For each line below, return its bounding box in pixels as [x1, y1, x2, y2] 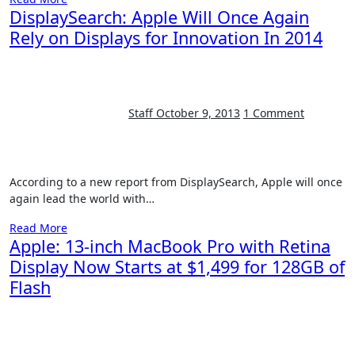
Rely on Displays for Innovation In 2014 [10, 26, 323, 49]
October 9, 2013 [156, 105, 240, 120]
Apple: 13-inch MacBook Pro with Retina [10, 235, 330, 258]
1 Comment [243, 105, 304, 120]
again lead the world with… [10, 191, 155, 206]
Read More [10, 220, 67, 235]
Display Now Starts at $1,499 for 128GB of [10, 255, 345, 278]
